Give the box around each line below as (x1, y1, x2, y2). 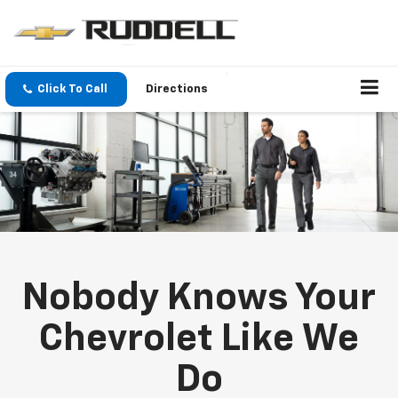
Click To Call (37, 84, 107, 96)
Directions (146, 84, 208, 96)
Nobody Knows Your (22, 279, 376, 317)
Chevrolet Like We (39, 320, 359, 358)
